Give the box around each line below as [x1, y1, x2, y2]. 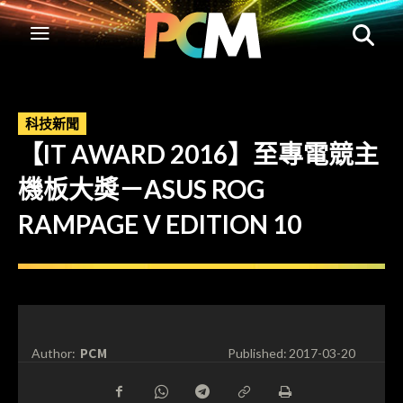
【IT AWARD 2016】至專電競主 [18, 139, 379, 169]
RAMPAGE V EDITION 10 [18, 209, 301, 239]
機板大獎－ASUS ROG [18, 174, 264, 204]
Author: [31, 345, 76, 362]
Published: [227, 345, 287, 362]
